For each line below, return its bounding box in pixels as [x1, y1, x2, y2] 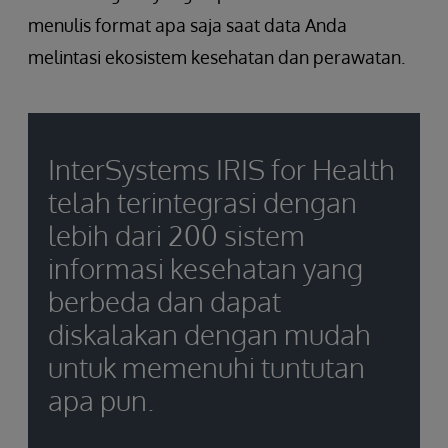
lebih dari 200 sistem [48, 216, 305, 253]
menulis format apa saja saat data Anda [28, 13, 347, 36]
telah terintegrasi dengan [48, 183, 357, 220]
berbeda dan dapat [48, 282, 281, 319]
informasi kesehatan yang [48, 249, 363, 286]
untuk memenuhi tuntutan [48, 348, 365, 385]
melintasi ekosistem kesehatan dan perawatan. [28, 45, 405, 68]
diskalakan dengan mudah [48, 315, 371, 352]
